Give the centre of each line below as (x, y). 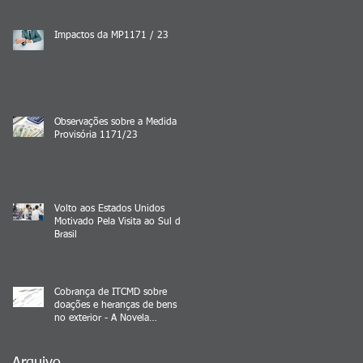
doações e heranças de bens (115, 305)
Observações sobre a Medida (115, 122)
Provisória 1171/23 (96, 135)
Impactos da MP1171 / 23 (111, 35)
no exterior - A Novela (102, 318)
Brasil (66, 235)
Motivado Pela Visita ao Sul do (120, 222)
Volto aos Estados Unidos (109, 209)
